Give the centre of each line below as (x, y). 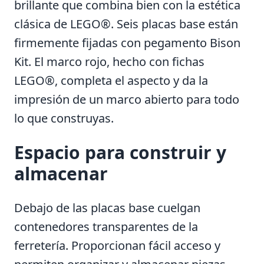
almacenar (61, 173)
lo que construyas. (64, 118)
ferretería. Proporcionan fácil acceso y (117, 245)
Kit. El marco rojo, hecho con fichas (109, 61)
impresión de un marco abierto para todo (127, 99)
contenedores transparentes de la (106, 226)
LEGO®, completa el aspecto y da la (111, 80)
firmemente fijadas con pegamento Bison (127, 42)
